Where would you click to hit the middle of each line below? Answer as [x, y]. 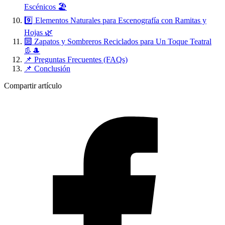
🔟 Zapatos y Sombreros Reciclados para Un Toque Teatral [118, 41]
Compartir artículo [33, 85]
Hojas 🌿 [38, 32]
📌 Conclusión [47, 68]
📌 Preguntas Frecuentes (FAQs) [76, 59]
